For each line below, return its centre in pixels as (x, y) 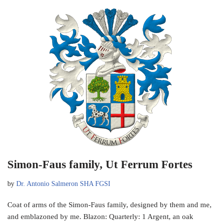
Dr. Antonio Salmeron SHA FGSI (63, 184)
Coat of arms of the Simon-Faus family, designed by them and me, (110, 204)
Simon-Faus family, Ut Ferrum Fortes (100, 164)
